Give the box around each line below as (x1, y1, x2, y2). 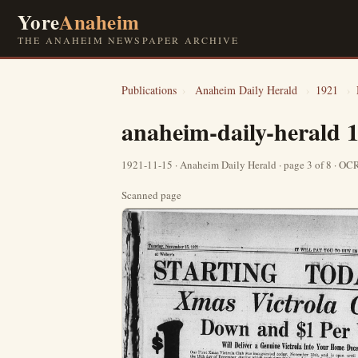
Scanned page (121, 188, 181, 203)
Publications (121, 82, 177, 97)
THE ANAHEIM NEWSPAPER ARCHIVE (18, 34, 240, 46)
